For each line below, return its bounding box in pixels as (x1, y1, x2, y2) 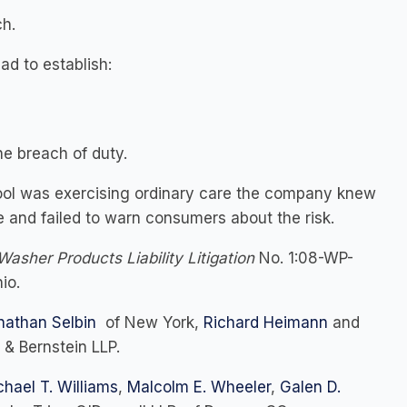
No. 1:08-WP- (259, 249, 353, 267)
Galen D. (280, 378, 341, 396)
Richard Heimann (203, 313, 328, 332)
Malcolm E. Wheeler (127, 378, 271, 396)
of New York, (96, 313, 203, 332)
